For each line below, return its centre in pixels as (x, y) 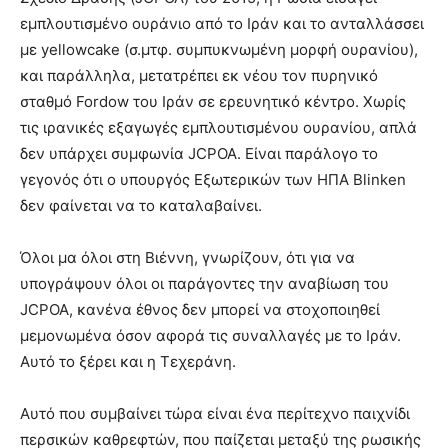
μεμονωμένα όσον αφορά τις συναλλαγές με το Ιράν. (210, 335)
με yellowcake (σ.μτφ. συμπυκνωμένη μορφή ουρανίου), (219, 49)
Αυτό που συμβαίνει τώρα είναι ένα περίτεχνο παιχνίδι (215, 413)
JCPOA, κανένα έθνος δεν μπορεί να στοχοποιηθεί (200, 309)
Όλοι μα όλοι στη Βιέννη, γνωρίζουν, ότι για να (187, 257)
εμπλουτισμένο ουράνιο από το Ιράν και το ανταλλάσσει (222, 23)
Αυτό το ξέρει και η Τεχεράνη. (128, 361)
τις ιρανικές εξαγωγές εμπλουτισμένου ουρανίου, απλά (218, 127)
